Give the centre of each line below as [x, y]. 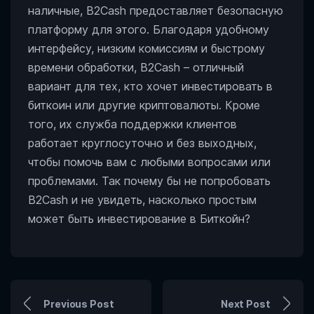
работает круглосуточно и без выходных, [142, 143]
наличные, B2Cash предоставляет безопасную [156, 11]
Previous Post [79, 303]
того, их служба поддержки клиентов [132, 124]
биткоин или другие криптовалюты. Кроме [144, 105]
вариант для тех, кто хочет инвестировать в [150, 86]
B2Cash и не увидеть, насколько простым [142, 200]
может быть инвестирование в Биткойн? [139, 219]
